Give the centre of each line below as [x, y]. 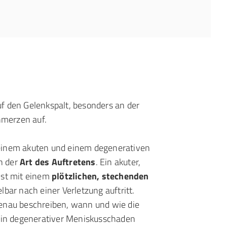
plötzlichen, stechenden [100, 176]
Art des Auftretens [58, 162]
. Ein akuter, [118, 162]
